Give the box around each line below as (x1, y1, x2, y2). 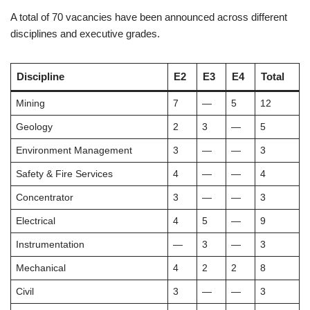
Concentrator (15, 192, 73, 203)
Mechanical (15, 263, 66, 273)
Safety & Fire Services (15, 169, 113, 179)
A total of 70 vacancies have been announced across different (10, 11, 287, 23)
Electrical (15, 216, 55, 226)
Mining (15, 98, 45, 109)
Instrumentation (15, 239, 84, 250)
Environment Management (15, 145, 132, 156)
